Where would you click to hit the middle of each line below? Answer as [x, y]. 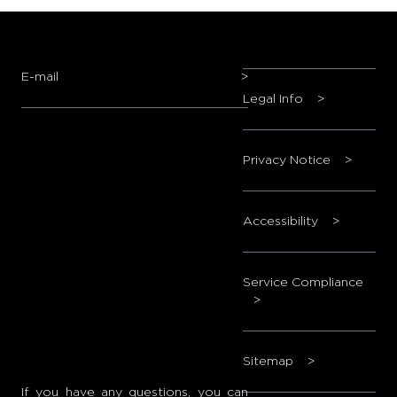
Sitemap [269, 362]
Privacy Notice [288, 160]
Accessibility [282, 222]
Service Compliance [303, 283]
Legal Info [274, 99]
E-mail [40, 77]
